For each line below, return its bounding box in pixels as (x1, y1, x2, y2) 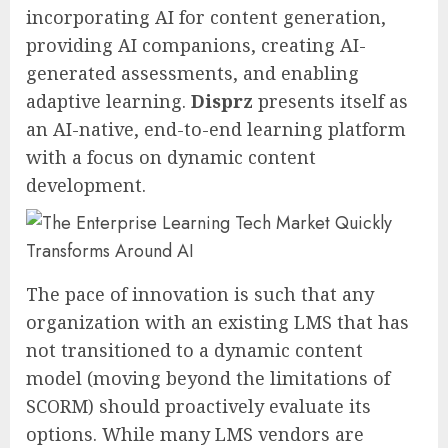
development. (26, 173, 146, 198)
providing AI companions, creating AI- (26, 33, 366, 58)
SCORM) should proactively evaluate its (26, 394, 371, 419)
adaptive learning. (26, 89, 191, 114)
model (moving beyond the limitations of (26, 366, 390, 391)
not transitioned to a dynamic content (26, 338, 363, 363)
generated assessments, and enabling (26, 61, 359, 86)
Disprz (191, 89, 253, 114)
